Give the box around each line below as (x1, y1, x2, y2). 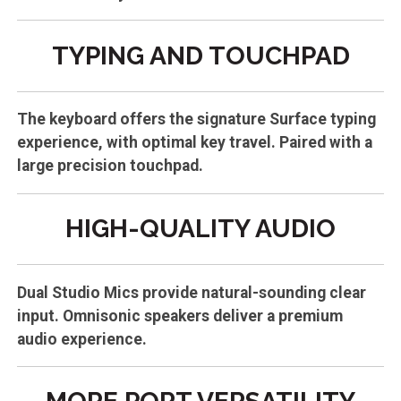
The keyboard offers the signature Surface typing (16, 110, 376, 129)
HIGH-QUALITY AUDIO (65, 213, 336, 243)
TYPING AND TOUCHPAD (51, 40, 350, 71)
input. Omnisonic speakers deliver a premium (16, 306, 343, 325)
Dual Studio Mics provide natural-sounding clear (16, 283, 366, 302)
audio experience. (16, 329, 147, 348)
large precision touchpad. (16, 157, 203, 175)
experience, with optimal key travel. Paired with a (16, 133, 372, 152)
